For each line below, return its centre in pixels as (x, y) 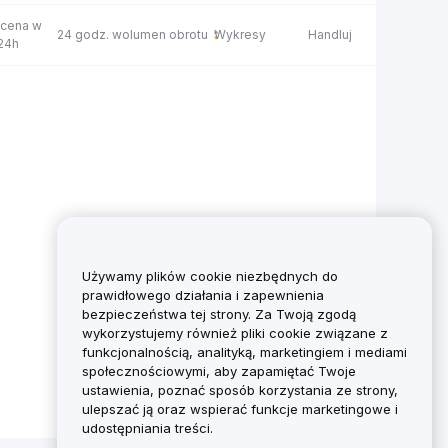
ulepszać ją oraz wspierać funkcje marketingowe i (240, 409)
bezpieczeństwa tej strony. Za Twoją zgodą (219, 314)
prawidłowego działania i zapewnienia (203, 295)
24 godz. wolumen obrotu (132, 34)
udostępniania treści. (147, 428)
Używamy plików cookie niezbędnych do (210, 276)
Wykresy (240, 34)
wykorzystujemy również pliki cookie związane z (235, 333)
